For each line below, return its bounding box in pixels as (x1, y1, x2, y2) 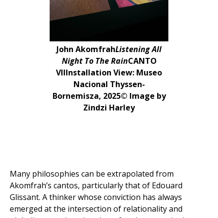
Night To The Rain (61, 55, 128, 66)
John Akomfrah (56, 44, 115, 54)
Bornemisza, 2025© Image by (52, 91, 166, 101)
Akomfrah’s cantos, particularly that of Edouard (10, 180, 182, 191)
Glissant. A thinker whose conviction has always (10, 192, 182, 202)
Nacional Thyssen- (73, 79, 145, 90)
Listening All (115, 44, 162, 54)
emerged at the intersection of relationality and (10, 203, 182, 214)
